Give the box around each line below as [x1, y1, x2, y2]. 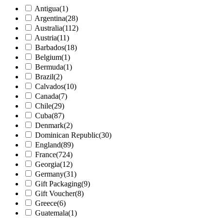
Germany [35, 170, 64, 179]
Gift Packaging [35, 180, 81, 188]
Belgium [35, 53, 61, 62]
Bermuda [35, 63, 63, 72]
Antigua [35, 4, 59, 13]
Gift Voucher [35, 189, 75, 198]
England [35, 141, 61, 149]
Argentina [35, 14, 65, 23]
